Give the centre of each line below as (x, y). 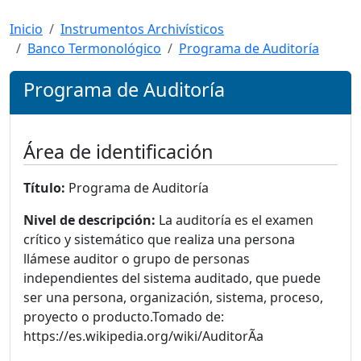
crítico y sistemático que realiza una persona (159, 239)
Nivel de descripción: (89, 220)
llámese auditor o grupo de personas (137, 259)
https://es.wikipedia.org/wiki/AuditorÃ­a (143, 336)
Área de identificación (118, 151)
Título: (44, 188)
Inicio (26, 29)
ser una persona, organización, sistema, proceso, (173, 297)
